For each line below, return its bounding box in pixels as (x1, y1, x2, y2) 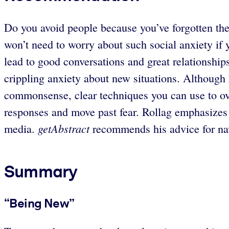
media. (4, 121, 38, 136)
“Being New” (4, 195, 75, 211)
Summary (4, 161, 78, 182)
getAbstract (38, 121, 89, 136)
